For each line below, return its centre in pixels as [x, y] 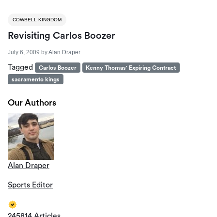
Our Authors [32, 102]
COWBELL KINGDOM [37, 19]
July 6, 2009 [24, 52]
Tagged [21, 67]
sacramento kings [35, 79]
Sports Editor [30, 185]
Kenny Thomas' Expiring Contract [131, 68]
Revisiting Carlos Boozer [62, 36]
